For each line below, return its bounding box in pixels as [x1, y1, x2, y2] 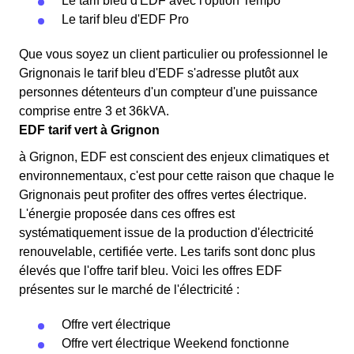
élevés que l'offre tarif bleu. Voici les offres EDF [19, 264, 282, 277]
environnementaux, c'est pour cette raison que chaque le [19, 169, 334, 183]
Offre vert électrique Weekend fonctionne [62, 337, 289, 350]
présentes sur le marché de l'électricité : [19, 283, 239, 296]
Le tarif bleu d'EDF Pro [62, 13, 189, 26]
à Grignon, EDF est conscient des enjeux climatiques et [19, 150, 329, 164]
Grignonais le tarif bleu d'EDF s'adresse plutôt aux [19, 66, 299, 80]
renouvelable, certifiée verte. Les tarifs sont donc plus [19, 245, 315, 258]
